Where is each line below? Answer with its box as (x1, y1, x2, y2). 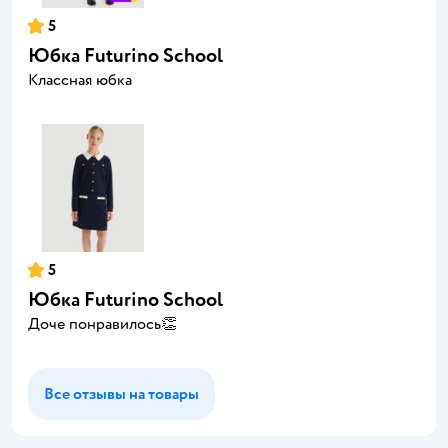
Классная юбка (28, 70, 132, 90)
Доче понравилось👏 (28, 314, 177, 334)
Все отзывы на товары (44, 384, 199, 404)
